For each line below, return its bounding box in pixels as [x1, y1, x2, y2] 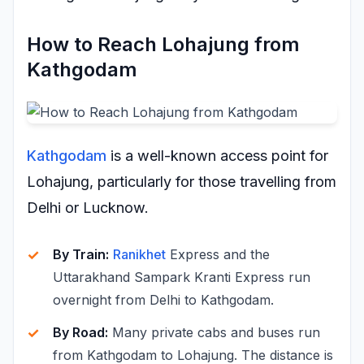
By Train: [53, 246, 109, 262]
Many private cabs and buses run [108, 324, 320, 340]
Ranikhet [113, 246, 166, 262]
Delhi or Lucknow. [27, 199, 149, 216]
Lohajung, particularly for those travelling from [27, 173, 336, 190]
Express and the [166, 246, 270, 262]
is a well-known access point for [106, 147, 328, 164]
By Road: [53, 324, 108, 340]
